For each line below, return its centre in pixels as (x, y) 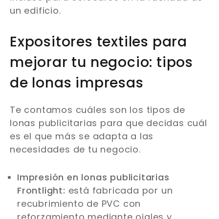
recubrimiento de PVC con (79, 204)
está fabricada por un (119, 191)
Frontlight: (41, 191)
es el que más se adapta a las (82, 136)
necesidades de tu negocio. (75, 150)
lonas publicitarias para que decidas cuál (109, 123)
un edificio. (35, 11)
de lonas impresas (77, 83)
